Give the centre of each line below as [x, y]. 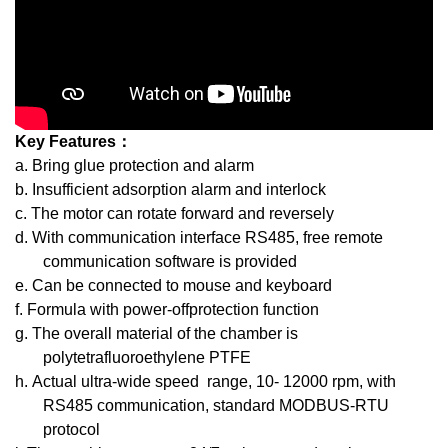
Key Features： [73, 141]
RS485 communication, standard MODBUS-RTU [216, 405]
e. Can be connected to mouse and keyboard [173, 285]
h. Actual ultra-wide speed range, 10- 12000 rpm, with [205, 381]
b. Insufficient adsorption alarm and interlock [170, 189]
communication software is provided [176, 261]
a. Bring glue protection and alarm [134, 165]
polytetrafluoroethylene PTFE [147, 357]
